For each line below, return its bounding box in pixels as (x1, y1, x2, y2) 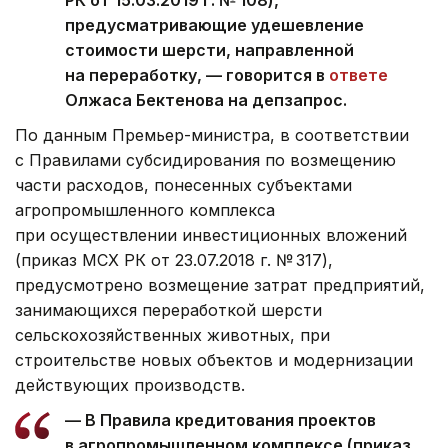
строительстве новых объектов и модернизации (15, 349, 413, 370)
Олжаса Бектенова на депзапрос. (65, 89, 351, 110)
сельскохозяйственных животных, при (15, 324, 330, 345)
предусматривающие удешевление (65, 14, 364, 35)
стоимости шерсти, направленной (65, 39, 354, 60)
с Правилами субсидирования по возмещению (15, 149, 396, 170)
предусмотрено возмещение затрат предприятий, (15, 274, 425, 295)
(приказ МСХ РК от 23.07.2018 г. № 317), (15, 249, 333, 270)
